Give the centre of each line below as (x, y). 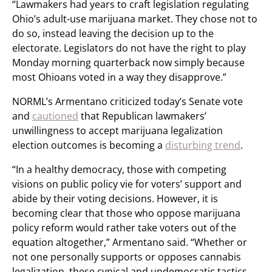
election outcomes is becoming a (89, 145)
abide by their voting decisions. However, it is (115, 198)
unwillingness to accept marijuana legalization (117, 130)
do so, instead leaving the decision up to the (113, 33)
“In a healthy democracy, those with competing (119, 169)
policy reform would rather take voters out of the (124, 227)
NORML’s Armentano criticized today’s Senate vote (127, 101)
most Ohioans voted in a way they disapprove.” (119, 77)
